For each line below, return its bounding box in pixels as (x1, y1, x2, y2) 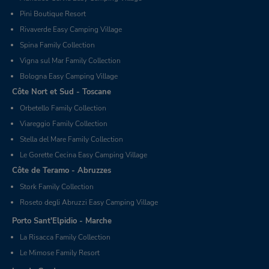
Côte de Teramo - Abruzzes (12, 165, 111, 177)
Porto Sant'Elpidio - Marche (12, 216, 112, 227)
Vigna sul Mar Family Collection (20, 56, 121, 66)
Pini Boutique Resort (20, 9, 86, 19)
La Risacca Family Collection (20, 232, 110, 243)
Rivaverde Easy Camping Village (20, 25, 122, 35)
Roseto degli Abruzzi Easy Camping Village (20, 198, 158, 208)
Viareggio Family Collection (20, 119, 107, 129)
